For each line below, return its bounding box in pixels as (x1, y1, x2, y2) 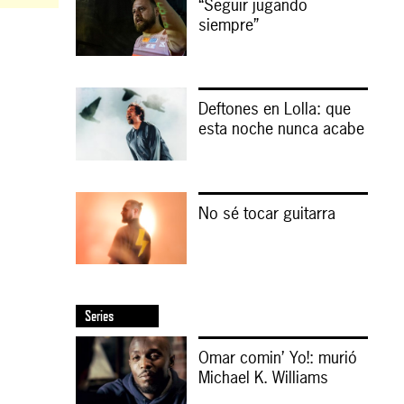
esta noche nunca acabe (197, 117, 364, 141)
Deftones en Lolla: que (197, 97, 351, 121)
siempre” (197, 14, 259, 37)
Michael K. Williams (197, 365, 328, 389)
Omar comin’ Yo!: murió (197, 345, 357, 369)
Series (84, 307, 114, 325)
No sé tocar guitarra (197, 201, 335, 225)
